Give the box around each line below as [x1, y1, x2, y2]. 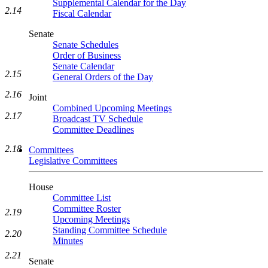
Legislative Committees [29, 156, 117, 166]
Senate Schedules [53, 39, 118, 50]
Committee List [53, 193, 111, 203]
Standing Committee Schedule [53, 225, 167, 235]
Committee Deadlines [53, 124, 134, 135]
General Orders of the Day [53, 72, 153, 82]
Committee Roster [53, 203, 121, 214]
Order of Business [53, 50, 121, 60]
